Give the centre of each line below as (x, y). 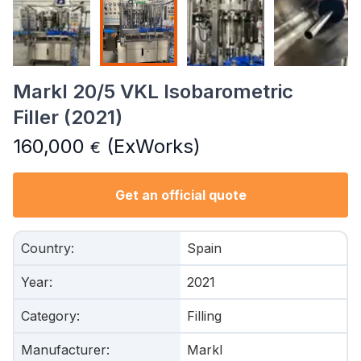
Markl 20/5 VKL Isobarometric (153, 91)
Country (46, 248)
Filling (204, 316)
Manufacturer (64, 350)
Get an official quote (180, 195)
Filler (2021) (68, 117)
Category (49, 316)
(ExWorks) (151, 146)
